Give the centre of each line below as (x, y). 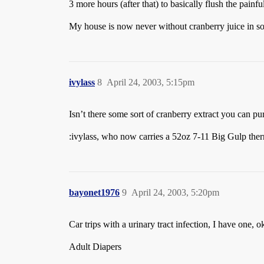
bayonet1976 (94, 192)
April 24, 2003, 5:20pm (175, 192)
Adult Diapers (95, 247)
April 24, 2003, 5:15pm (151, 82)
